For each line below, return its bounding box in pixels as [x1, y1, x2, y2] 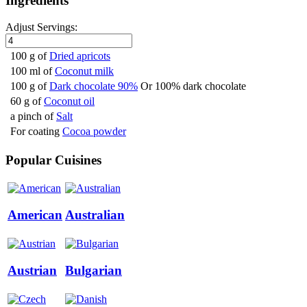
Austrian [8, 263, 57, 278]
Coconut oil [44, 95, 95, 107]
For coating [10, 125, 60, 137]
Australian [65, 208, 125, 223]
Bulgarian [65, 263, 122, 278]
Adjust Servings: [5, 21, 77, 33]
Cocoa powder [62, 125, 126, 137]
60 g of [10, 95, 41, 107]
